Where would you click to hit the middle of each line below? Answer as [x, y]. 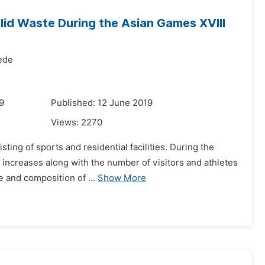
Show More [122, 178]
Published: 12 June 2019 [102, 103]
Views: [66, 122]
